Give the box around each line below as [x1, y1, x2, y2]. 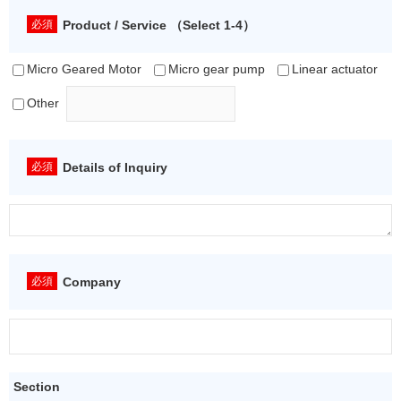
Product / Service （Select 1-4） [63, 18, 255, 32]
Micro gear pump [168, 62, 265, 77]
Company [63, 275, 121, 289]
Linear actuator [292, 62, 378, 77]
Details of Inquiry [63, 160, 167, 175]
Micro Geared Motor [27, 62, 141, 77]
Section [13, 380, 60, 394]
